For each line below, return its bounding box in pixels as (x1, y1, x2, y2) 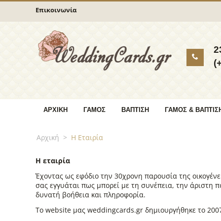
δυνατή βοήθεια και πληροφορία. (36, 190, 146, 199)
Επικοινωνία (36, 5, 76, 14)
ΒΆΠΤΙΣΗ (121, 106, 149, 113)
